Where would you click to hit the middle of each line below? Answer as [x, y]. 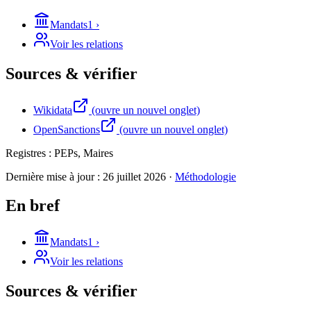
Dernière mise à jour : [54, 176]
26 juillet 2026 [134, 176]
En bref [33, 206]
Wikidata [53, 110]
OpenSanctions [67, 129]
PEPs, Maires [84, 153]
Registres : [30, 153]
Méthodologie [205, 176]
